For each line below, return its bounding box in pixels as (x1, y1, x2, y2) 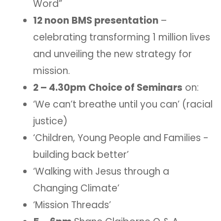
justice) (33, 114, 68, 128)
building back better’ (33, 148, 129, 162)
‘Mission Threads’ (33, 198, 111, 212)
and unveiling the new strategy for (33, 47, 192, 61)
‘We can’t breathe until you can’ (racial (33, 98, 213, 111)
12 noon (33, 14, 69, 28)
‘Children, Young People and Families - (33, 131, 209, 145)
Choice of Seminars (88, 81, 183, 95)
